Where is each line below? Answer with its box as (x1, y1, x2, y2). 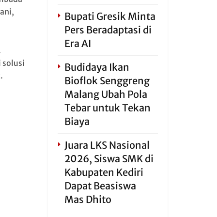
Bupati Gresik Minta (64, 10, 155, 22)
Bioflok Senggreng (64, 75, 150, 87)
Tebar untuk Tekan (64, 102, 151, 114)
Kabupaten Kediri (64, 166, 143, 178)
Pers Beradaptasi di (64, 24, 152, 36)
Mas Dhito (64, 193, 111, 205)
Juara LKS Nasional (64, 139, 150, 151)
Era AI (64, 37, 91, 49)
